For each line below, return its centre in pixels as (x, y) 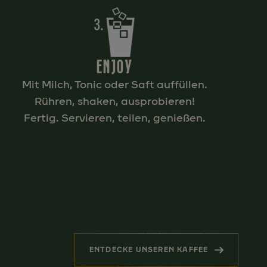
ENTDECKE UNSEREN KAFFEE (149, 250)
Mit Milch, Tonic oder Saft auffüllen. (114, 85)
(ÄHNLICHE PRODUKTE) (204, 256)
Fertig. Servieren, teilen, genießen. (114, 118)
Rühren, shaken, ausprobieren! (114, 101)
